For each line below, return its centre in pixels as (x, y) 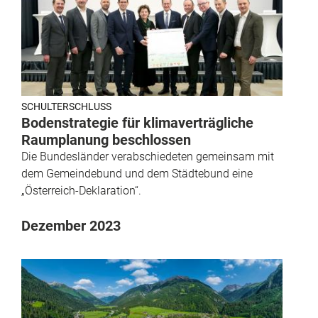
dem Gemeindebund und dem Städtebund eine (137, 174)
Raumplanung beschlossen (106, 140)
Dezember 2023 (71, 226)
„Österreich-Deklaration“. (81, 191)
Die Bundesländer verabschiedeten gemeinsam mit (148, 157)
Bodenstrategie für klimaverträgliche (137, 123)
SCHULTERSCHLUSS (66, 107)
